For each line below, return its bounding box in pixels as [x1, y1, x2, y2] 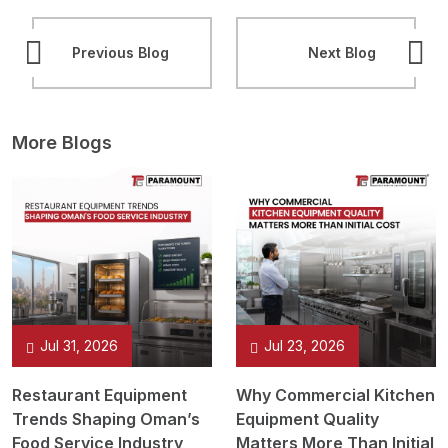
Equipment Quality [236, 409, 379, 429]
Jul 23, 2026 [264, 337, 345, 354]
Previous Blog [72, 44, 169, 61]
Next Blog [308, 44, 376, 61]
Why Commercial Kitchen [236, 385, 435, 405]
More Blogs [12, 132, 112, 153]
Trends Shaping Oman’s [12, 409, 200, 429]
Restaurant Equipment [12, 385, 187, 405]
